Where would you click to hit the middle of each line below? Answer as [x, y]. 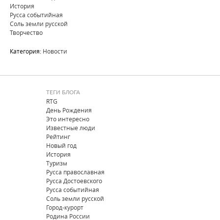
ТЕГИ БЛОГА [63, 92]
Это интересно [68, 119]
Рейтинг [58, 137]
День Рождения [69, 110]
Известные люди [71, 128]
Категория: [26, 51]
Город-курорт [65, 207]
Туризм [57, 163]
